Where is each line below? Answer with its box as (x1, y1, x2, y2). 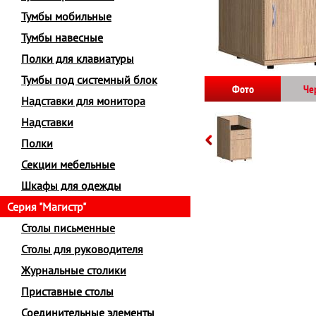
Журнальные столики (21, 263, 126, 277)
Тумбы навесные (21, 30, 103, 44)
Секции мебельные (21, 157, 115, 171)
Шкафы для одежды (21, 178, 121, 193)
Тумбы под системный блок (21, 73, 157, 87)
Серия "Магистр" (7, 200, 86, 214)
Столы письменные (21, 221, 115, 235)
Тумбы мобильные (21, 9, 111, 23)
